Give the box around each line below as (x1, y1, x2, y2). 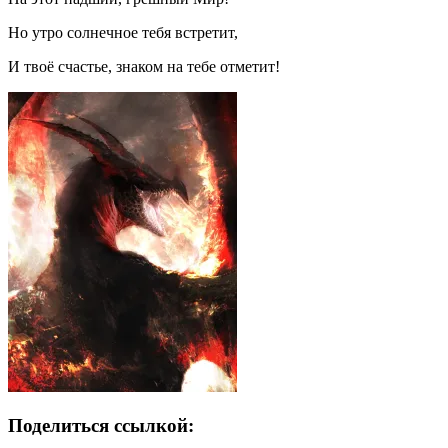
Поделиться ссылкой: (8, 414, 194, 436)
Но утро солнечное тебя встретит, (8, 24, 238, 42)
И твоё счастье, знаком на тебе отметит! (8, 58, 280, 76)
